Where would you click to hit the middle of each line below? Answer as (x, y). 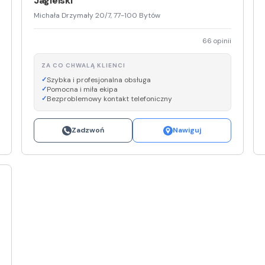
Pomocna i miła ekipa (82, 90)
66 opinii (217, 41)
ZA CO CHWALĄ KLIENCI (83, 66)
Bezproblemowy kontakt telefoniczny (109, 99)
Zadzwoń (88, 130)
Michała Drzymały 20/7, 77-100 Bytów (97, 16)
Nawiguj (187, 130)
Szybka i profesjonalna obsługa (99, 80)
